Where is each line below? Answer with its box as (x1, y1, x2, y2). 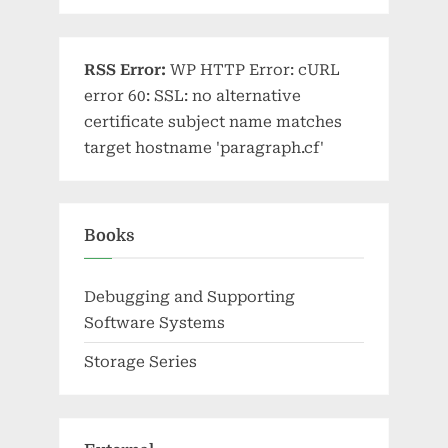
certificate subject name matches (84, 112, 342, 131)
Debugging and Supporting (84, 287, 295, 306)
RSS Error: (84, 60, 166, 79)
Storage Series (84, 352, 197, 371)
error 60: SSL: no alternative (84, 86, 301, 105)
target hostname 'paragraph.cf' (84, 138, 324, 157)
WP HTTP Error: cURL (166, 60, 340, 79)
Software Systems (84, 313, 225, 332)
